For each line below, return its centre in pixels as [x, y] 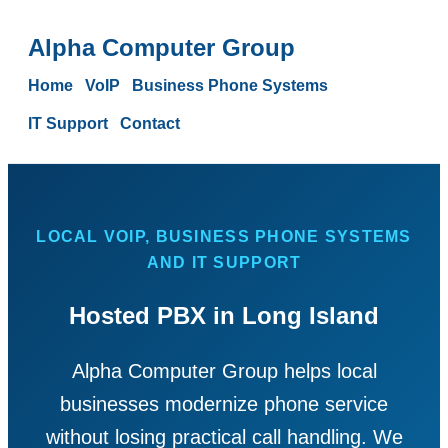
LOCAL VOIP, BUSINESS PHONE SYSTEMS [224, 236]
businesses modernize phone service [224, 403]
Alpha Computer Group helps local [224, 370]
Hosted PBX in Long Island [224, 315]
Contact [150, 123]
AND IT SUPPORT [224, 262]
